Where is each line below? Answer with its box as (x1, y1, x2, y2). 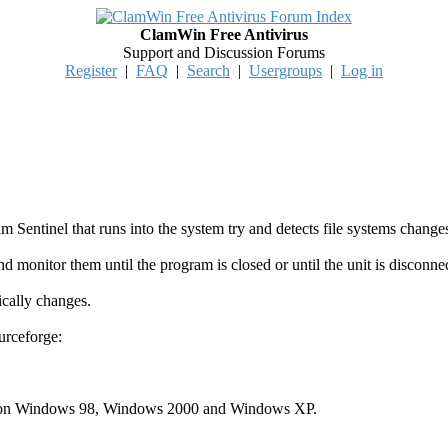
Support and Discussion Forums (123, 44, 325, 61)
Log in (341, 62, 383, 79)
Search (187, 62, 230, 79)
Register (65, 62, 117, 79)
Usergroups (249, 62, 322, 79)
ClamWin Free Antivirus (140, 26, 308, 43)
